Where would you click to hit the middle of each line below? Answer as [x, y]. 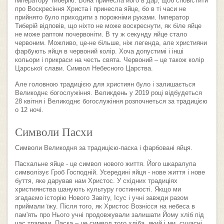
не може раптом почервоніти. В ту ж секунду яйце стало [101, 35]
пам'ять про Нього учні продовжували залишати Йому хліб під [109, 215]
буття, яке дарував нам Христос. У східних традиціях [96, 181]
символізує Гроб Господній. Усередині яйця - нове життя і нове [110, 173]
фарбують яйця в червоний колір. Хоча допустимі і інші [99, 52]
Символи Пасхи [54, 132]
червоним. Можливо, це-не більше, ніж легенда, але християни [111, 43]
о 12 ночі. [29, 110]
